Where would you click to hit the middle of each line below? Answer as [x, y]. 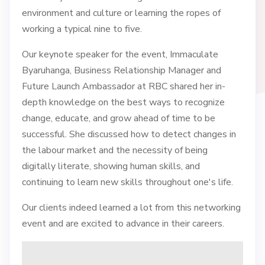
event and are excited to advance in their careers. [123, 223]
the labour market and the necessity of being [114, 150]
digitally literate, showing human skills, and [111, 166]
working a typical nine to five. [82, 29]
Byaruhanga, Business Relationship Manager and [121, 70]
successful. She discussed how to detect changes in [129, 134]
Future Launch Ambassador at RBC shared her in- [123, 86]
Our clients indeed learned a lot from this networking [131, 207]
